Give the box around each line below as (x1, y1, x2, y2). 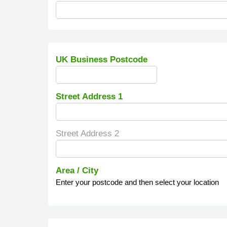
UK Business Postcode (55, 55, 147, 64)
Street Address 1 (55, 92, 123, 101)
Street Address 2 (55, 129, 119, 138)
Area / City (55, 166, 98, 175)
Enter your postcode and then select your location (55, 178, 219, 186)
